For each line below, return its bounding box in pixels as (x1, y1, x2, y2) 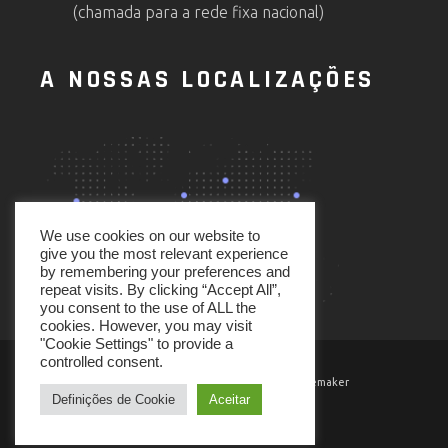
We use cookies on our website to (40, 228, 260, 244)
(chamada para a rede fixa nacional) (73, 3, 325, 22)
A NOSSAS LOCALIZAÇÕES (40, 64, 376, 97)
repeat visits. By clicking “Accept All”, (40, 282, 281, 298)
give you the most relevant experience (40, 246, 288, 262)
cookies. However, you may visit (40, 318, 252, 334)
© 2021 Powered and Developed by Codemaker (98, 376, 349, 389)
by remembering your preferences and (40, 264, 290, 280)
